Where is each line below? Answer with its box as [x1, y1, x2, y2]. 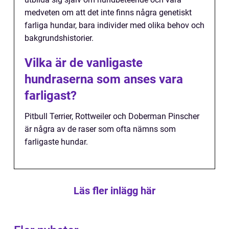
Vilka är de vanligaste [25, 56, 143, 71]
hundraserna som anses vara [25, 72, 183, 87]
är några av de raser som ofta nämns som [25, 124, 176, 134]
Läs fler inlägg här [74, 185, 155, 197]
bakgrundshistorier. [25, 33, 94, 43]
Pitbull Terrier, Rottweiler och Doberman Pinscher [25, 111, 199, 122]
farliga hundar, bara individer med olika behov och [25, 20, 204, 31]
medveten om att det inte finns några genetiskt [25, 8, 192, 18]
